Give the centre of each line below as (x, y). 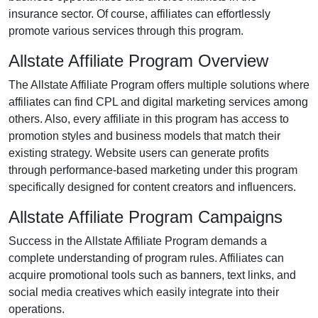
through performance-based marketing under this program (153, 170)
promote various (50, 31)
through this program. (189, 31)
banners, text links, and (238, 275)
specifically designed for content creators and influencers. (152, 187)
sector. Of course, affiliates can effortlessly (164, 14)
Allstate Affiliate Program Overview (138, 61)
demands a (237, 241)
